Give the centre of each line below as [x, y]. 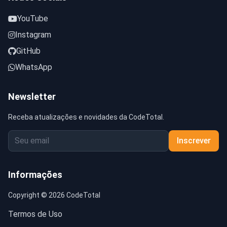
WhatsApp [34, 67]
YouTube [33, 19]
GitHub [28, 51]
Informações [35, 175]
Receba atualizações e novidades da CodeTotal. [86, 117]
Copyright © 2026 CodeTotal [54, 195]
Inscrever [194, 141]
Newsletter [32, 97]
